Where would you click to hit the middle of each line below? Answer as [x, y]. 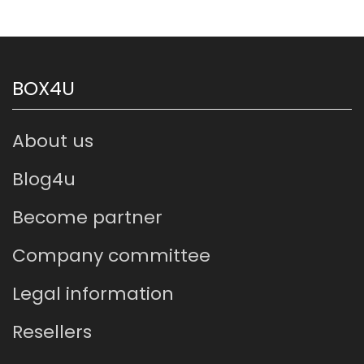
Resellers [52, 331]
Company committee [111, 255]
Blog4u [44, 179]
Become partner [87, 217]
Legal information [93, 293]
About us [53, 141]
